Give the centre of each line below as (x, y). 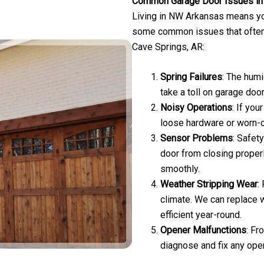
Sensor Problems (197, 138)
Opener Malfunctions (203, 230)
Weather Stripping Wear (209, 184)
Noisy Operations (196, 108)
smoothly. (180, 169)
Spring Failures (191, 77)
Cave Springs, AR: (168, 47)
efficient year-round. (201, 215)
